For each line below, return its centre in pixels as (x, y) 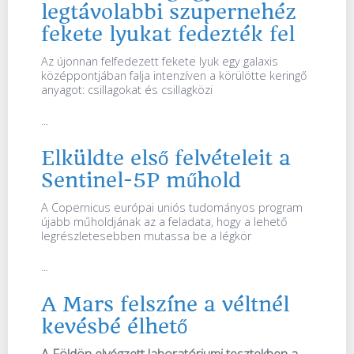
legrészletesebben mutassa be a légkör (146, 235)
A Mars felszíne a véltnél (165, 304)
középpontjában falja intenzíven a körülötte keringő (174, 76)
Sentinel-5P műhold (141, 180)
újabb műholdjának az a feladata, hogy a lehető (164, 221)
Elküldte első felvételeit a (166, 158)
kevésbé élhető (114, 326)
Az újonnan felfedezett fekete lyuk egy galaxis (160, 62)
